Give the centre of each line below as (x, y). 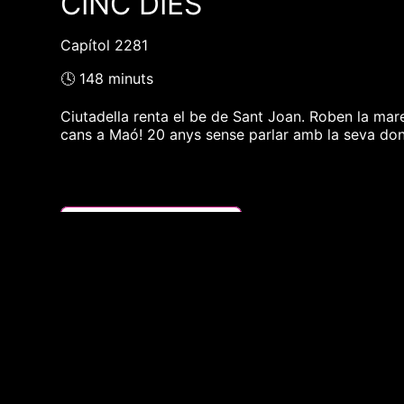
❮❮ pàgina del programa (151, 221)
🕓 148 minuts (107, 79)
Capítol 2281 (105, 46)
